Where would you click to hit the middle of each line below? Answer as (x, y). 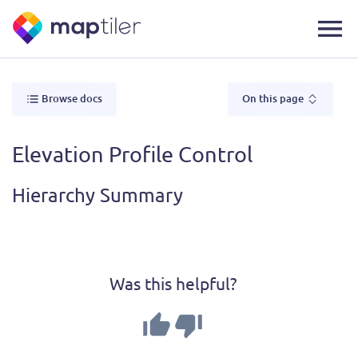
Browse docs (72, 98)
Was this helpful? (173, 282)
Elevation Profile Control (132, 153)
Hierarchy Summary (97, 194)
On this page (274, 98)
